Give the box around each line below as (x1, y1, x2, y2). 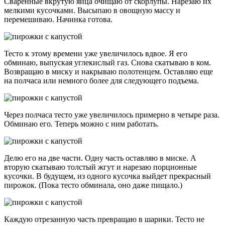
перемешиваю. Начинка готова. (4, 15, 113, 24)
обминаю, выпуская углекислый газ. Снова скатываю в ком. (4, 58, 211, 67)
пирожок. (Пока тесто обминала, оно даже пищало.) (4, 181, 182, 190)
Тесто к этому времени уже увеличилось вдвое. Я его (4, 49, 187, 58)
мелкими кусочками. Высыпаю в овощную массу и (4, 6, 180, 15)
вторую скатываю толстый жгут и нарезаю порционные (4, 163, 197, 172)
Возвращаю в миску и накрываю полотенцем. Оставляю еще (4, 67, 213, 76)
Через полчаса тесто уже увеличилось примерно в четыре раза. (4, 110, 219, 120)
